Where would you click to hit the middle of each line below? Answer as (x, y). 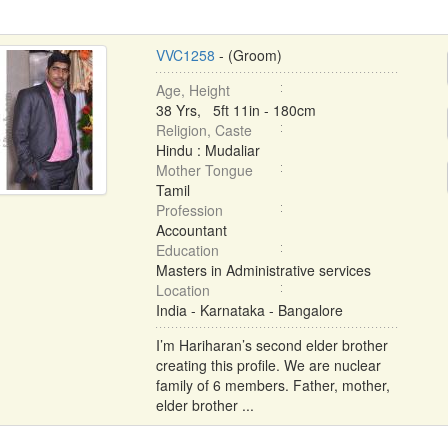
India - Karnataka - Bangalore (249, 310)
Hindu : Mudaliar (207, 150)
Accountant (191, 230)
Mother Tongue (204, 170)
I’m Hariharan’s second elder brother (271, 345)
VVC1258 (185, 55)
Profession (189, 210)
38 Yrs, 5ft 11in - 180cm (235, 110)
